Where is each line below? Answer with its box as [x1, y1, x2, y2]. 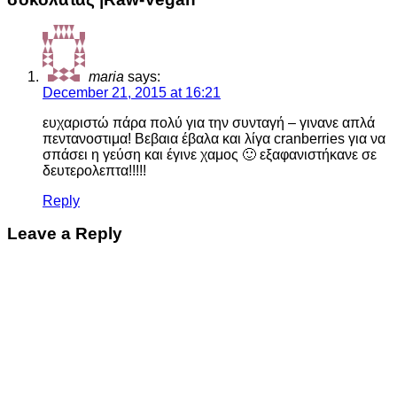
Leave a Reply [7, 223, 122, 243]
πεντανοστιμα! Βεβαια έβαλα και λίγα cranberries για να [43, 131, 385, 147]
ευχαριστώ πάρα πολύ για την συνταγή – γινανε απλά [43, 115, 375, 131]
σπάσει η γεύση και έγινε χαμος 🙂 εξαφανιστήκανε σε [43, 147, 377, 163]
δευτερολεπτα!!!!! [43, 163, 146, 179]
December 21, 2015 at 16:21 [43, 85, 221, 101]
